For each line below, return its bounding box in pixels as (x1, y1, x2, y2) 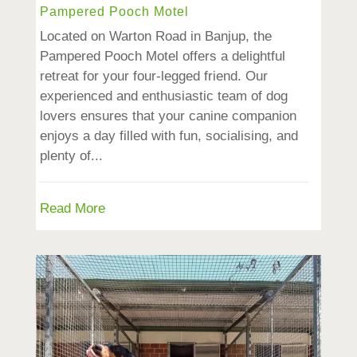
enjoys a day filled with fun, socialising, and (39, 128, 298, 144)
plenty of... (39, 148, 103, 164)
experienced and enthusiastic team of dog (39, 88, 288, 104)
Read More (39, 201, 105, 217)
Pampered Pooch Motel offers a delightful (39, 49, 285, 65)
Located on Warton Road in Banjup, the (39, 29, 272, 45)
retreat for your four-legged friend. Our (39, 69, 268, 84)
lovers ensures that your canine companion (39, 108, 296, 124)
